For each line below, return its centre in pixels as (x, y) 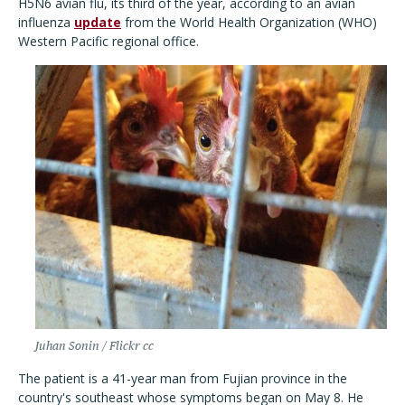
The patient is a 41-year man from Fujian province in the (183, 378)
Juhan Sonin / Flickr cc (94, 346)
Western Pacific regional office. (110, 41)
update (98, 22)
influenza (46, 22)
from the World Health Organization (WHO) (249, 22)
